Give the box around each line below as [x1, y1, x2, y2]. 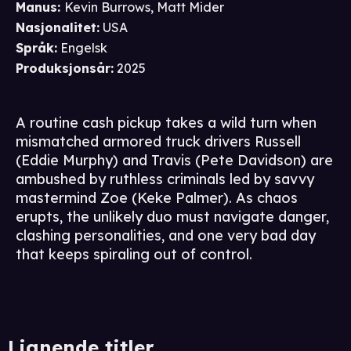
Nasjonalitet [16, 20, 96, 36]
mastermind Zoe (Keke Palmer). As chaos [16, 189, 298, 208]
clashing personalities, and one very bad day [16, 226, 316, 245]
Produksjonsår [16, 60, 110, 77]
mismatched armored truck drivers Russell [16, 132, 301, 151]
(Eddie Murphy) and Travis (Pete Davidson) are [16, 151, 333, 170]
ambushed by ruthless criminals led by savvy [16, 170, 314, 189]
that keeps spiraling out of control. [16, 245, 252, 264]
